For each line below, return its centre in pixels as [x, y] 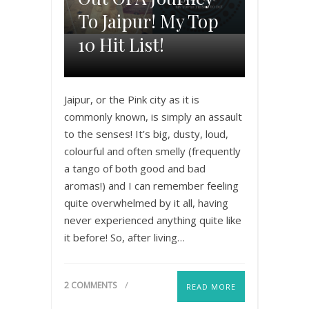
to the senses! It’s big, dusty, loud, [146, 133]
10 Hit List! [121, 44]
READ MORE [211, 286]
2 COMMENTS [90, 285]
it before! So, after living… [124, 237]
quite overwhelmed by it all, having [146, 202]
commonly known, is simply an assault [153, 116]
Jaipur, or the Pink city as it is [132, 99]
